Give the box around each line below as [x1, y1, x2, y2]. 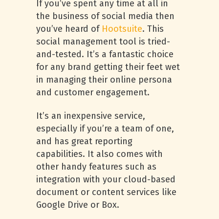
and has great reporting [36, 136, 132, 147]
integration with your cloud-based [36, 174, 175, 185]
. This [142, 23, 164, 34]
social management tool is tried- [36, 36, 170, 47]
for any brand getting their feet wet [36, 62, 180, 72]
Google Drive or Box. [36, 199, 119, 210]
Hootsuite [102, 23, 142, 34]
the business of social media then [36, 11, 175, 22]
